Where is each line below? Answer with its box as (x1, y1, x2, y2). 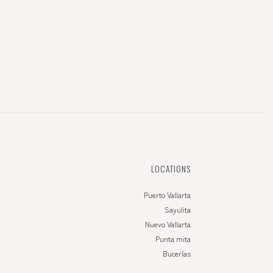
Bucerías (163, 248, 191, 258)
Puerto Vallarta (144, 190, 191, 200)
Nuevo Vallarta (145, 219, 191, 229)
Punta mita (155, 233, 191, 244)
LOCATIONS (151, 162, 191, 175)
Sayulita (165, 204, 191, 214)
